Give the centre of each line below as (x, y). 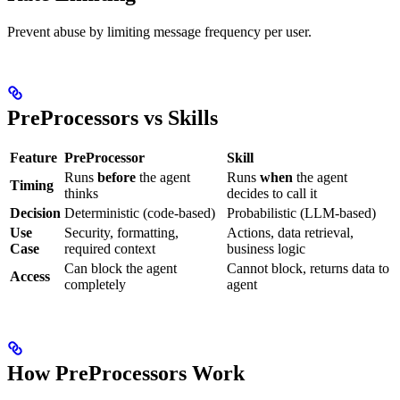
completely (95, 285)
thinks (81, 194)
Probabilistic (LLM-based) (301, 213)
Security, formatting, (121, 233)
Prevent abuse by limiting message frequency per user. (159, 31)
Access (30, 277)
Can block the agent (121, 269)
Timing (32, 186)
